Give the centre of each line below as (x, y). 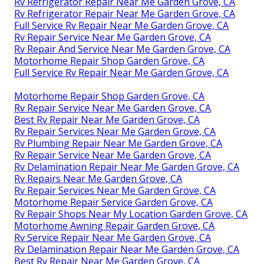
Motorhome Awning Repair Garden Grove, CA (114, 225)
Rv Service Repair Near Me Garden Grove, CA (113, 237)
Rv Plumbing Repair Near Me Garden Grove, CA (118, 143)
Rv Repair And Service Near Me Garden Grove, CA (122, 49)
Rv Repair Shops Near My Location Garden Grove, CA (131, 214)
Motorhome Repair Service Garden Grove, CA (113, 202)
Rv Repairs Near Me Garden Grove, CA (98, 178)
